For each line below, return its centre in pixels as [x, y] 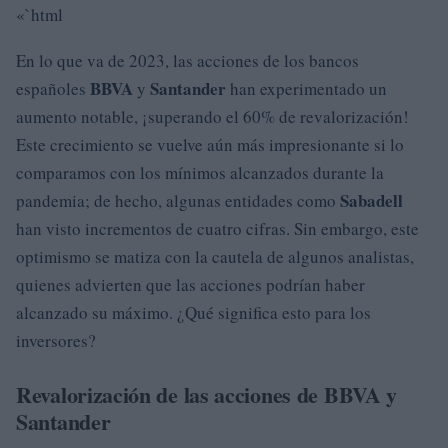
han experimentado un [306, 88]
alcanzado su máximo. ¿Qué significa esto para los [193, 312]
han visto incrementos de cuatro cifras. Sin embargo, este [217, 228]
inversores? [56, 340]
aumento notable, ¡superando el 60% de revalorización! [212, 116]
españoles [53, 88]
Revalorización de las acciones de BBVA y [207, 394]
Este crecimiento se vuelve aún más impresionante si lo [210, 144]
